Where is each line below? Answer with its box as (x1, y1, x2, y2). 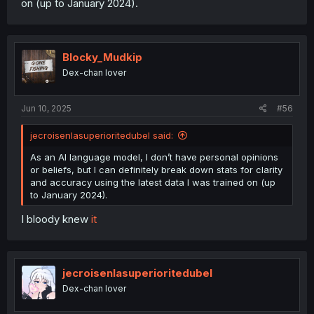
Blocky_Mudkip (62, 61, 142, 75)
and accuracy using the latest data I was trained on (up (30, 188, 275, 200)
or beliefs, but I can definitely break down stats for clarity (30, 175, 282, 187)
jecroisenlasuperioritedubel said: (30, 141, 173, 153)
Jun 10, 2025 (21, 114, 71, 125)
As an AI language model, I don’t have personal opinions (30, 163, 278, 175)
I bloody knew (21, 223, 91, 237)
